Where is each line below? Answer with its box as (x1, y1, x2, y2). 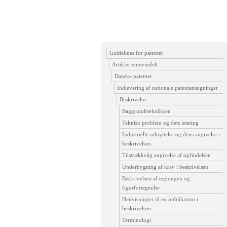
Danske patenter (115, 73, 152, 79)
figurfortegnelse (122, 184, 160, 191)
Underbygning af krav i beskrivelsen (122, 164, 208, 170)
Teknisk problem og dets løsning (122, 120, 199, 126)
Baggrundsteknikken (122, 108, 171, 114)
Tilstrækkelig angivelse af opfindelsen (122, 152, 211, 158)
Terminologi (122, 217, 151, 223)
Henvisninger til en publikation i (122, 196, 198, 202)
